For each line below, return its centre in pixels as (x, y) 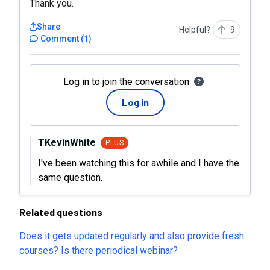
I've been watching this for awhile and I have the (139, 163)
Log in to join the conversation (126, 82)
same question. (70, 177)
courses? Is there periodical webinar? (99, 250)
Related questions (61, 212)
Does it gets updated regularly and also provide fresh (132, 236)
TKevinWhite (67, 143)
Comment (60, 39)
